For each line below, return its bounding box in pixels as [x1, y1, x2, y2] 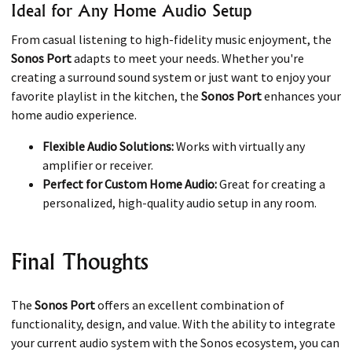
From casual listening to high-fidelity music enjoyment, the [11, 31, 332, 47]
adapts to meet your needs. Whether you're [71, 49, 304, 66]
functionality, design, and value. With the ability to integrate [11, 316, 335, 332]
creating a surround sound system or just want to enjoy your [11, 68, 331, 85]
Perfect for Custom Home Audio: [42, 175, 217, 192]
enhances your [262, 87, 341, 104]
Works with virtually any [174, 137, 305, 154]
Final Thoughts [11, 247, 148, 275]
